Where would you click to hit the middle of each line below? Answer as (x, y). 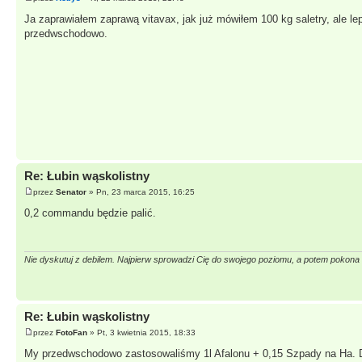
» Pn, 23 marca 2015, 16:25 (141, 192)
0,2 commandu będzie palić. (90, 213)
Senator (71, 192)
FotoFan (72, 332)
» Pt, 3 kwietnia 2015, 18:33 (141, 332)
